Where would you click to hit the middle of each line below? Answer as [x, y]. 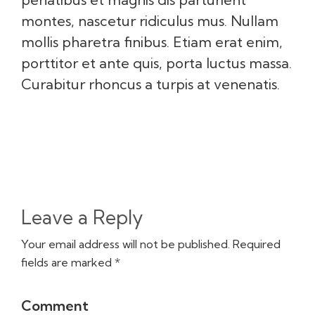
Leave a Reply [82, 217]
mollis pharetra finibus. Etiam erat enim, [152, 41]
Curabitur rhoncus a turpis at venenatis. [150, 84]
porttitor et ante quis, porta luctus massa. [156, 63]
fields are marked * [71, 262]
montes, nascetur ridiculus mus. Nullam [150, 20]
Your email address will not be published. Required [151, 244]
